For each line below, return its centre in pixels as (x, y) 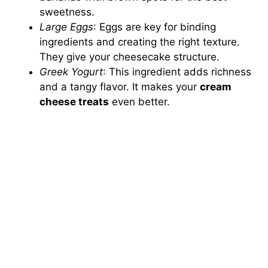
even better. (140, 101)
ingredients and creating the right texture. (140, 42)
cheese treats (74, 101)
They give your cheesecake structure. (130, 57)
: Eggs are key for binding (155, 27)
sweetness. (67, 12)
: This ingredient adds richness (177, 71)
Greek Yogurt (71, 71)
